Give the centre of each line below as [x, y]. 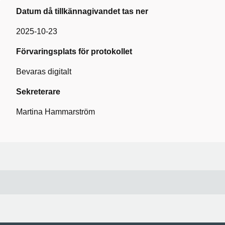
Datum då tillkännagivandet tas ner [82, 11]
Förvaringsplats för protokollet [74, 51]
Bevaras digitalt [44, 72]
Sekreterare [38, 92]
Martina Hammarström [55, 112]
